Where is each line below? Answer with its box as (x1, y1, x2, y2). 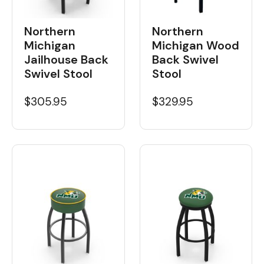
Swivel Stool (24, 66, 93, 82)
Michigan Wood (151, 38, 239, 54)
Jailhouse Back (24, 52, 108, 68)
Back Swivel (151, 52, 219, 68)
